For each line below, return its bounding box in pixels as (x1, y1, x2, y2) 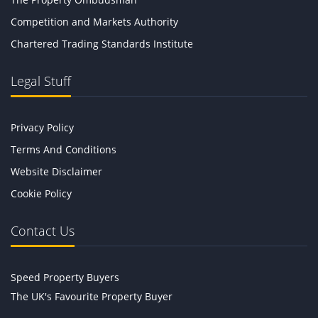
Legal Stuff (11, 72, 71, 90)
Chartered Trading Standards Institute (11, 37, 193, 51)
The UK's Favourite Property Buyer (11, 290, 172, 304)
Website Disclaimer (11, 165, 102, 179)
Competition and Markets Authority (11, 15, 178, 29)
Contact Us (11, 222, 75, 240)
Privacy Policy (11, 121, 74, 135)
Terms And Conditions (11, 143, 116, 157)
